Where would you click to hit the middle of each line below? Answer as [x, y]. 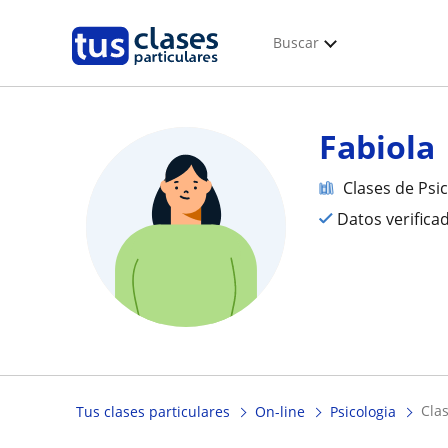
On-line [280, 412]
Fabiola [377, 146]
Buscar [296, 42]
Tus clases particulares [153, 412]
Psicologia [363, 412]
